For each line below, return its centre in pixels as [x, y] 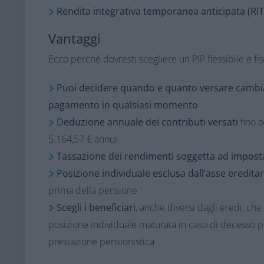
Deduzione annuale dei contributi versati [147, 122]
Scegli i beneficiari [96, 207]
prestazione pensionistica [101, 242]
